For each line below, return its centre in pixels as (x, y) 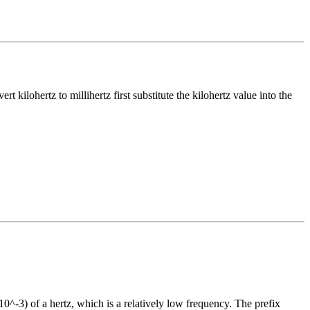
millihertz (90, 95)
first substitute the (150, 95)
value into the (261, 95)
